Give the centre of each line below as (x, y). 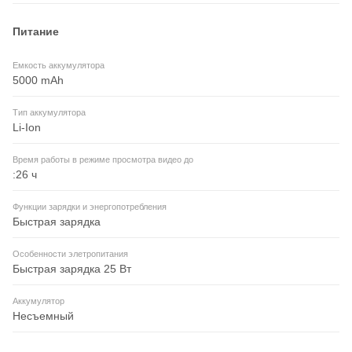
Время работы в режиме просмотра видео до (103, 160)
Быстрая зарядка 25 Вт (72, 269)
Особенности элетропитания (70, 254)
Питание (36, 32)
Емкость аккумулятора (59, 66)
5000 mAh (38, 81)
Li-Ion (27, 128)
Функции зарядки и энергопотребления (90, 207)
